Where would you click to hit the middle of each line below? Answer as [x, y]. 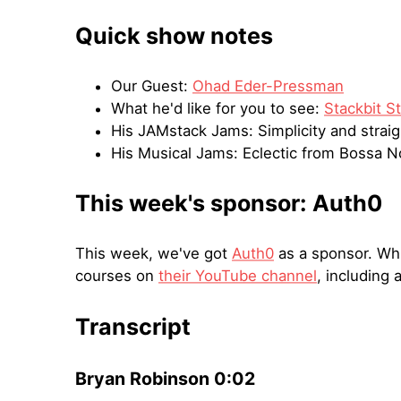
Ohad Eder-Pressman [268, 86]
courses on [117, 276]
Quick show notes [174, 36]
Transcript [133, 327]
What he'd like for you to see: [218, 109]
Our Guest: [152, 86]
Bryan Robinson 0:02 [165, 379]
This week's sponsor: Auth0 [229, 204]
